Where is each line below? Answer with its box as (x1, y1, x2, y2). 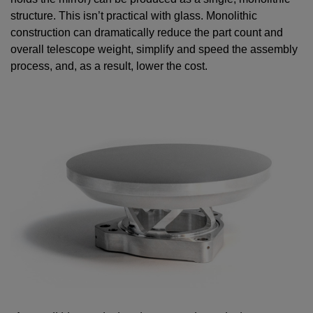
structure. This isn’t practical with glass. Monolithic (10, 10, 257, 22)
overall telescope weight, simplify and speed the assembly (10, 43, 298, 56)
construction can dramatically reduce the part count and (10, 27, 283, 39)
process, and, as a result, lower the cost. (10, 60, 208, 73)
